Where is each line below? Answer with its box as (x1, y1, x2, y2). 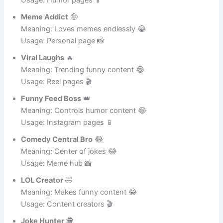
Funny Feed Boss (21, 105, 82, 114)
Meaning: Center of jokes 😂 (21, 158, 117, 167)
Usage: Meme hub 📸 (21, 170, 93, 179)
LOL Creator (21, 187, 64, 196)
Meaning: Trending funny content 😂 (21, 76, 145, 86)
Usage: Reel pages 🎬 (21, 88, 92, 98)
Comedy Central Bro (21, 146, 93, 155)
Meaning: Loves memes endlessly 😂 (21, 35, 147, 45)
